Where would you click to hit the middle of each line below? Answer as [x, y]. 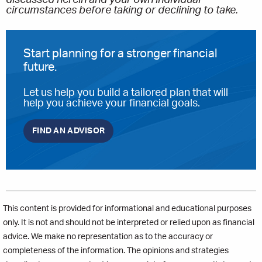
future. [40, 68]
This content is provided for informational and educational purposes [127, 208]
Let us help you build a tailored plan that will [126, 93]
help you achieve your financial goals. [112, 103]
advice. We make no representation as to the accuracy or [108, 237]
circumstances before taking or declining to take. [122, 11]
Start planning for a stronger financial [120, 54]
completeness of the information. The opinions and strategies [116, 251]
